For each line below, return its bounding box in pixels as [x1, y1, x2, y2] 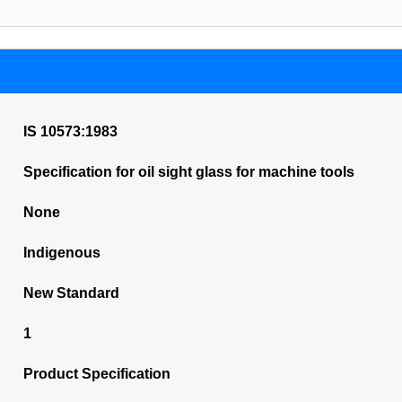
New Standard [22, 285, 119, 301]
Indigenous [22, 245, 100, 260]
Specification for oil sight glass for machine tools [22, 164, 354, 179]
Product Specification [22, 366, 170, 381]
